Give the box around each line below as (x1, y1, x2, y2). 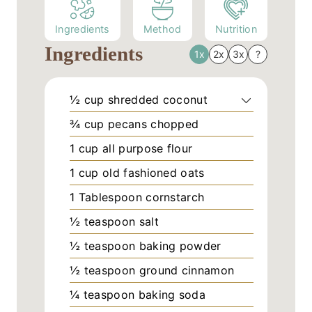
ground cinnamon (139, 263, 235, 278)
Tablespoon (78, 190, 142, 205)
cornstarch (146, 190, 205, 205)
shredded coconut (107, 93, 208, 107)
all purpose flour (102, 141, 193, 156)
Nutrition (215, 23, 257, 36)
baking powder (139, 239, 221, 253)
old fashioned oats (102, 166, 205, 180)
